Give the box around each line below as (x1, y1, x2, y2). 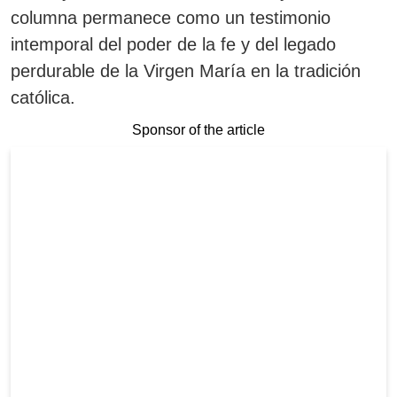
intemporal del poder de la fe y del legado (11, 35, 336, 55)
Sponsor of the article (132, 122, 265, 138)
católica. (11, 88, 75, 108)
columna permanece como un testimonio (11, 8, 331, 28)
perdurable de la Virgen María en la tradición (11, 61, 361, 82)
